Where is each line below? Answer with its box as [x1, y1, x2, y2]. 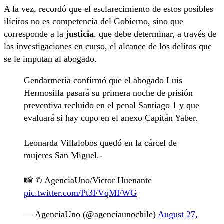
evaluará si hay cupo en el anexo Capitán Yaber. [24, 113, 198, 123]
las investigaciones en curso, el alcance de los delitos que [4, 41, 212, 52]
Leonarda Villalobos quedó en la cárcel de [24, 138, 177, 148]
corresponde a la [4, 29, 66, 39]
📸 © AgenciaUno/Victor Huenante [24, 175, 152, 186]
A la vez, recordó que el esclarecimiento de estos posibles [4, 4, 213, 14]
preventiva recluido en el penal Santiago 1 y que [24, 100, 199, 111]
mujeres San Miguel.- [24, 150, 102, 161]
